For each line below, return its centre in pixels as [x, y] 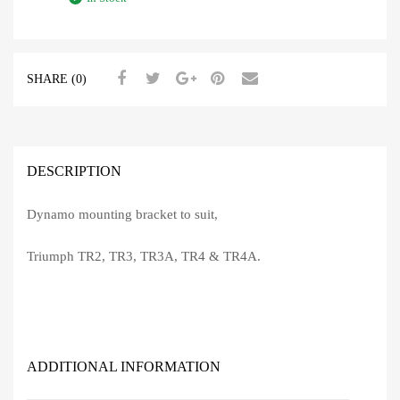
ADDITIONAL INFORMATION [124, 366]
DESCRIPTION [74, 171]
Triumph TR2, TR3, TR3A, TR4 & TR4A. [144, 256]
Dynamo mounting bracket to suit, [122, 215]
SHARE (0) [57, 79]
